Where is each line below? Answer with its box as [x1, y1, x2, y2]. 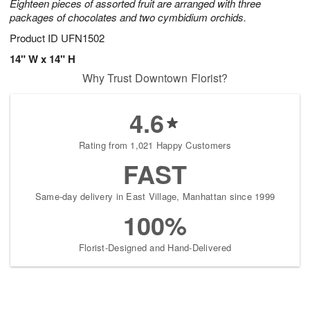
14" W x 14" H [10, 51, 75, 67]
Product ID [10, 30, 61, 46]
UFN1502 [61, 30, 104, 46]
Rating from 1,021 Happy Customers [79, 138, 231, 152]
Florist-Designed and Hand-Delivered [78, 241, 232, 255]
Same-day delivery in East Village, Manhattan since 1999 [35, 190, 275, 203]
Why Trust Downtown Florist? [82, 70, 228, 86]
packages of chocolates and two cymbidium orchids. [10, 10, 246, 25]
